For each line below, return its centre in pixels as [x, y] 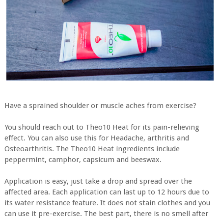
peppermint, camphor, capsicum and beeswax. [84, 159]
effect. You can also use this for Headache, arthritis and [96, 138]
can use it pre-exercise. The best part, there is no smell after [106, 213]
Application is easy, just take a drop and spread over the [98, 181]
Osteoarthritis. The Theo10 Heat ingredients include [92, 149]
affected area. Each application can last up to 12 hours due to [107, 192]
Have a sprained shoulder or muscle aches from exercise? [100, 105]
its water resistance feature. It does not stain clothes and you [107, 203]
